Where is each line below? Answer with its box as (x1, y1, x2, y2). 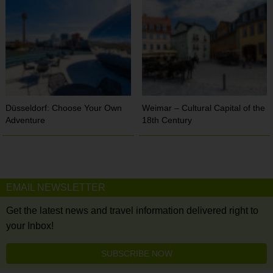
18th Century (142, 115, 193, 125)
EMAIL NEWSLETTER (6, 182, 105, 193)
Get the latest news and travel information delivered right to (6, 205, 258, 216)
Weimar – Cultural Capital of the (142, 102, 266, 113)
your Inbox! (6, 220, 54, 231)
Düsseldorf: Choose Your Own (5, 102, 122, 113)
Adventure (5, 115, 46, 125)
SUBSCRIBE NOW (101, 248, 172, 258)
